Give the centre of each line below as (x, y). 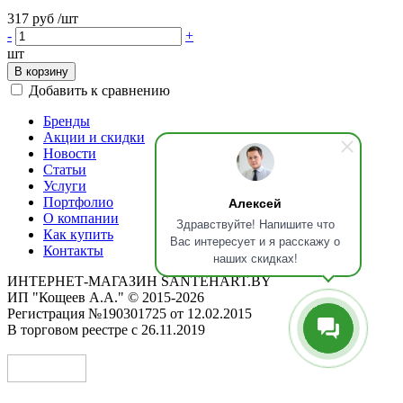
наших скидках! (255, 258)
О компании (81, 218)
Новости (70, 153)
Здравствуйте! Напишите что (255, 224)
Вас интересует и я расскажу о (255, 241)
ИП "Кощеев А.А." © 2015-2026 (106, 297)
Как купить (78, 234)
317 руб (31, 18)
